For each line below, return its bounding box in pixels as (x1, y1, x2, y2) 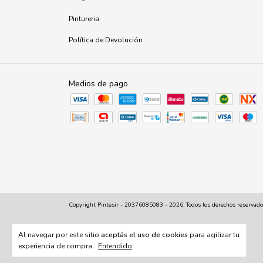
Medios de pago (69, 78, 128, 89)
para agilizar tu (188, 230, 240, 240)
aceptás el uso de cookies (101, 230, 188, 240)
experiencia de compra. (18, 241, 96, 251)
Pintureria (69, 14, 99, 23)
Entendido (98, 241, 132, 251)
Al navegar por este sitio (18, 230, 101, 240)
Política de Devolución (69, 35, 143, 45)
